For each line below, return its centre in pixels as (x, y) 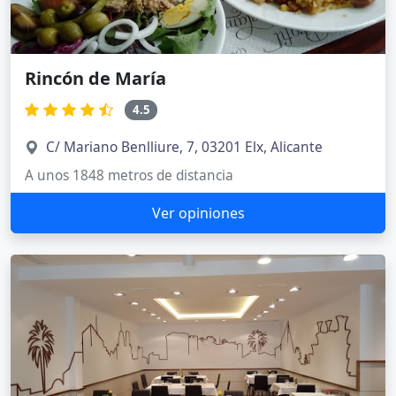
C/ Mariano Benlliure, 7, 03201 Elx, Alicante (184, 147)
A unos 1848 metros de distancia (129, 175)
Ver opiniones (198, 213)
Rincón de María (95, 78)
